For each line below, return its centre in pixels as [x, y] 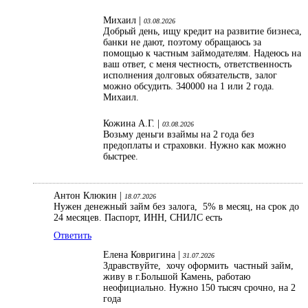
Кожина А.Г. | [133, 124]
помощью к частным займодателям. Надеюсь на [202, 54]
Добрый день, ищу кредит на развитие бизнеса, [202, 32]
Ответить [73, 236]
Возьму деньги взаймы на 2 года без [179, 135]
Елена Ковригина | [143, 255]
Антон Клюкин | [89, 196]
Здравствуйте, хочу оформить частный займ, [198, 266]
